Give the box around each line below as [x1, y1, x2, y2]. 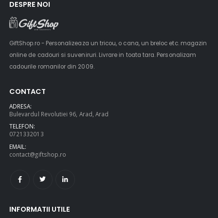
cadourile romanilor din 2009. [9, 62, 94, 71]
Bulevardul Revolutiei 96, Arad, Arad [9, 109, 109, 118]
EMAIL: [9, 143, 27, 151]
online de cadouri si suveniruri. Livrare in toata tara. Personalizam [9, 51, 196, 59]
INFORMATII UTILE [9, 204, 70, 215]
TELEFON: [9, 122, 36, 130]
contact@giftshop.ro [9, 150, 67, 159]
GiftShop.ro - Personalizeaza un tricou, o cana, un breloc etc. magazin [9, 39, 207, 47]
